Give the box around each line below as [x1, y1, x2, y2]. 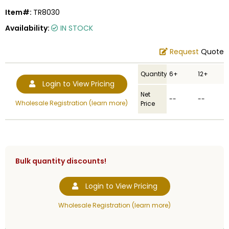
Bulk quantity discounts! [15, 156, 106, 167]
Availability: [5, 23, 51, 34]
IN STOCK [58, 23, 93, 34]
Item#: [5, 7, 33, 18]
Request [170, 47, 199, 57]
